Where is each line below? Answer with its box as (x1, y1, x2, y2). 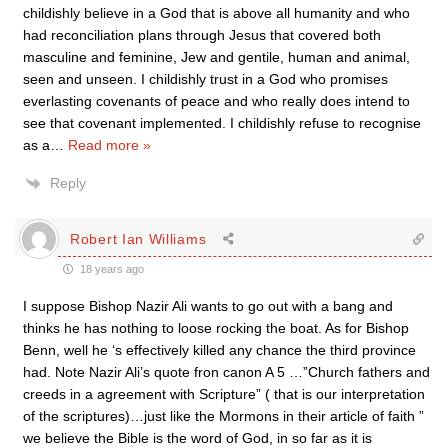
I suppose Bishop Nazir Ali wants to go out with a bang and (23, 298, 393, 314)
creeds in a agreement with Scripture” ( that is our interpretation (23, 386, 425, 402)
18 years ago (77, 263, 144, 275)
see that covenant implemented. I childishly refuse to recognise (23, 115, 421, 131)
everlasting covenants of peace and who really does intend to (23, 93, 410, 109)
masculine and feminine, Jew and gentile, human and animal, (23, 49, 410, 65)
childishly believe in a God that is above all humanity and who (23, 5, 410, 21)
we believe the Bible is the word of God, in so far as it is (23, 430, 372, 446)
